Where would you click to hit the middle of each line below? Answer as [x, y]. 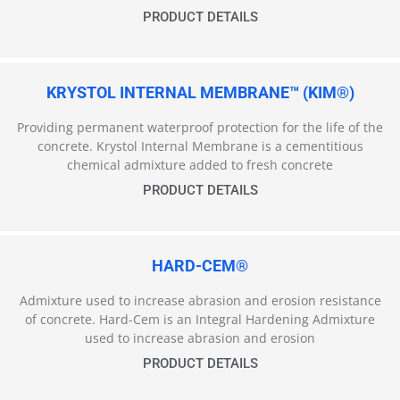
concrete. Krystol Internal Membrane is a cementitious [200, 146]
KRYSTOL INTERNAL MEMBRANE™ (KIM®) [200, 93]
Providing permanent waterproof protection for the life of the [200, 128]
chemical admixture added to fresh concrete [200, 165]
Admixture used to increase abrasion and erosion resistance [200, 301]
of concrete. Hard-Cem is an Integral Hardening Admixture [200, 320]
